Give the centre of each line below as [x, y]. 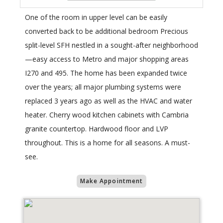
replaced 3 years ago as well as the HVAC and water [109, 101]
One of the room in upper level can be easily [96, 17]
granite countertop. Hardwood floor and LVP [97, 129]
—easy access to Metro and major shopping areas [107, 59]
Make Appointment [111, 181]
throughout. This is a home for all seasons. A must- [108, 143]
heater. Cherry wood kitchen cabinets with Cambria [107, 115]
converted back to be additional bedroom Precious [107, 31]
